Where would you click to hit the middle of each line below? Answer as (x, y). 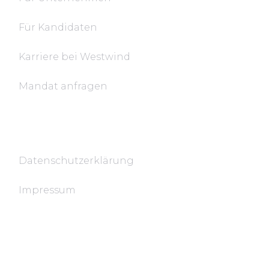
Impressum (47, 190)
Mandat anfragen (63, 86)
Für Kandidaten (58, 27)
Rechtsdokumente (68, 129)
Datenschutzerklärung (77, 161)
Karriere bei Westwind (75, 57)
